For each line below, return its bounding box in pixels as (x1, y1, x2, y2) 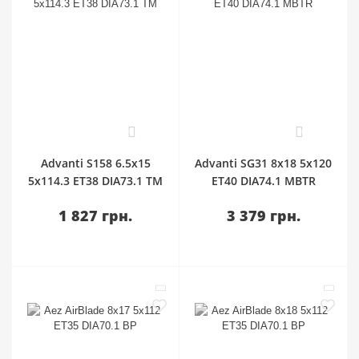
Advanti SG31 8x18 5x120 (195, 155, 332, 171)
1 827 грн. (58, 206, 132, 225)
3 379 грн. (226, 206, 301, 225)
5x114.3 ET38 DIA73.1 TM (28, 173, 163, 188)
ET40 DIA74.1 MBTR (211, 173, 316, 188)
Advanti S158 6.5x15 (40, 155, 151, 171)
